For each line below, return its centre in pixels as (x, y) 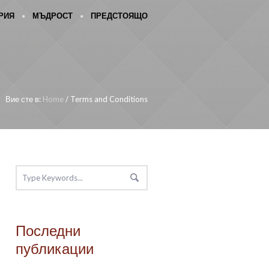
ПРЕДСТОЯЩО (119, 17)
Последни (48, 232)
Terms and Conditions (109, 99)
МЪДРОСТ (53, 17)
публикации (55, 250)
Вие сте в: (23, 99)
